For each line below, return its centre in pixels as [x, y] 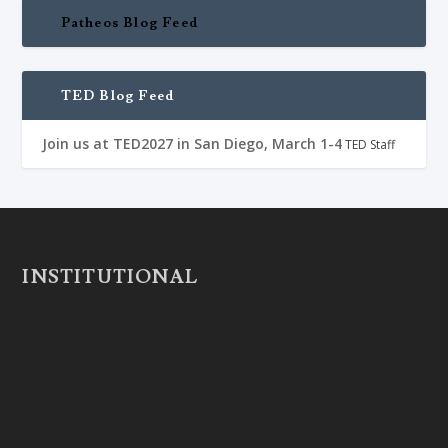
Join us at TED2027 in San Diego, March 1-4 [192, 143]
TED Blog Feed [117, 95]
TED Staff [370, 144]
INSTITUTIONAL [110, 276]
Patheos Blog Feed [129, 22]
